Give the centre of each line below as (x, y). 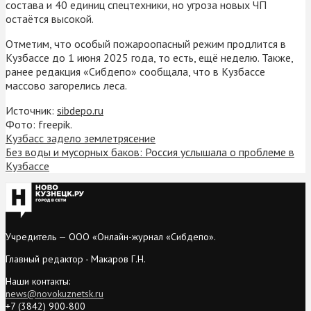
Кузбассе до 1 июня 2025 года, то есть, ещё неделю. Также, (149, 57)
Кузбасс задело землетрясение (81, 138)
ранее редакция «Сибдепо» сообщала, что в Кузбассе (135, 71)
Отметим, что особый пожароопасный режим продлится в (146, 43)
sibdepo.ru (80, 110)
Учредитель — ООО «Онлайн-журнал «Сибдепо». (111, 236)
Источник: (31, 110)
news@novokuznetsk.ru (54, 293)
